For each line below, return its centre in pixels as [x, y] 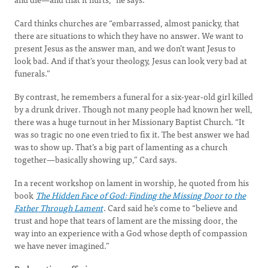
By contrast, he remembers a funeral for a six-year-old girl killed [134, 96]
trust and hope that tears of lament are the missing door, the [126, 220]
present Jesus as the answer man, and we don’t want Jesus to [125, 48]
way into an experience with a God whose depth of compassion [131, 233]
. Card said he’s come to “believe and [170, 208]
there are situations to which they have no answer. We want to [129, 35]
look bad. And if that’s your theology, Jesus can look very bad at [131, 60]
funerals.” [32, 73]
